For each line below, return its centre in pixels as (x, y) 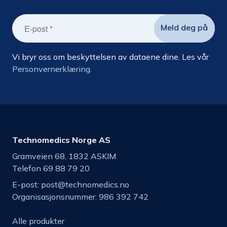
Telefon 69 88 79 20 (51, 168)
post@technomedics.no (85, 184)
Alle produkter (38, 221)
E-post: (27, 184)
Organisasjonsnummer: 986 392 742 (80, 197)
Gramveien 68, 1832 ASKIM (64, 156)
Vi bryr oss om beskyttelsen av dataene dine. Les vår (110, 57)
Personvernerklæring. (52, 69)
